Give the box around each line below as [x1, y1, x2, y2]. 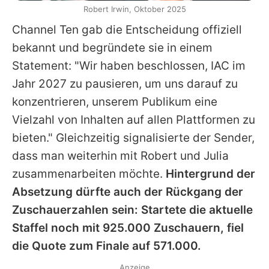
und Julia [177, 149, 229, 163]
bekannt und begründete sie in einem [12, 41, 213, 55]
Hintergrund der [166, 167, 255, 181]
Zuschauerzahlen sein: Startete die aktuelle [12, 203, 253, 217]
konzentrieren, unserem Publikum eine [12, 95, 217, 109]
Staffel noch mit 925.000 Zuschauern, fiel [12, 221, 244, 235]
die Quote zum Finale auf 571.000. [12, 239, 201, 253]
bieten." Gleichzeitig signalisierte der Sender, [12, 131, 255, 145]
